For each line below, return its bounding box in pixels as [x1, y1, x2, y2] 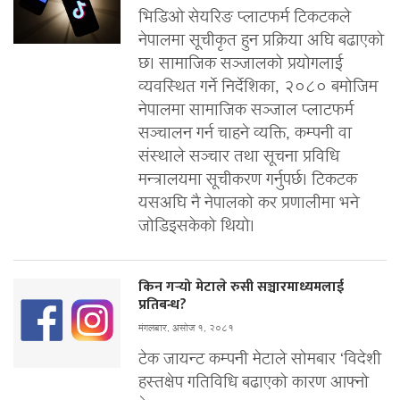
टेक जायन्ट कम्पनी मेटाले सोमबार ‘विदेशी [138, 347, 381, 372]
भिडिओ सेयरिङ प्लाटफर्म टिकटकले [138, 5, 351, 30]
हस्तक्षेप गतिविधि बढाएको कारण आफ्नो [138, 371, 369, 396]
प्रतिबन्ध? [138, 292, 187, 317]
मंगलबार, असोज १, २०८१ [138, 321, 234, 336]
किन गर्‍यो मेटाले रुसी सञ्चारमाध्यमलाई [138, 274, 344, 299]
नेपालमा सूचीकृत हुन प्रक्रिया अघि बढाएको [138, 29, 384, 54]
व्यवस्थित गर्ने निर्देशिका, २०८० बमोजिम [138, 75, 378, 100]
